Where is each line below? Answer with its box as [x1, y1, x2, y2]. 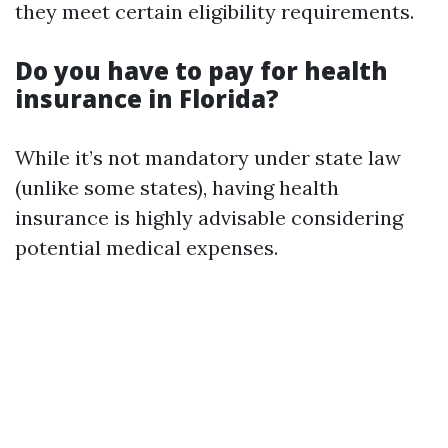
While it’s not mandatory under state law [15, 145, 401, 170]
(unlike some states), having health [15, 175, 339, 200]
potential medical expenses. [15, 235, 278, 260]
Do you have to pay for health [15, 54, 388, 87]
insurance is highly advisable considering [15, 205, 403, 230]
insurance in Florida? [15, 82, 279, 115]
